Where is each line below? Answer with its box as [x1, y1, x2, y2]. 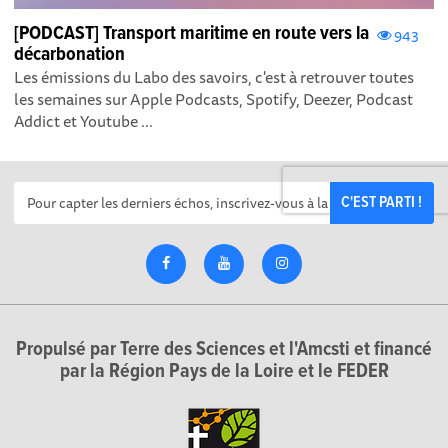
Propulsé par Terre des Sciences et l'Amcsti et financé [16, 337, 432, 364]
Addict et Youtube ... [14, 108, 154, 135]
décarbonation [14, 42, 126, 69]
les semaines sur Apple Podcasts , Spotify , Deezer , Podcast [14, 86, 414, 113]
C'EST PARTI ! [341, 192, 423, 214]
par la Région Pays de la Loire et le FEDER [59, 359, 389, 386]
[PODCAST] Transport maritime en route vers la [14, 21, 370, 48]
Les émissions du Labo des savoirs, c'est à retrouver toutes [14, 64, 415, 91]
